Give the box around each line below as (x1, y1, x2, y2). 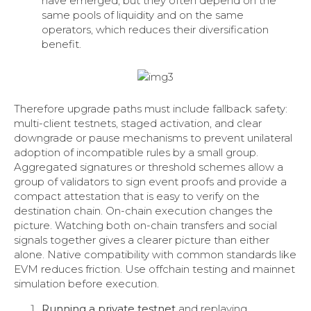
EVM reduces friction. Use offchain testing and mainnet (14, 262, 295, 276)
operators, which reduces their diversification (42, 22, 269, 36)
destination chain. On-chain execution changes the (14, 204, 273, 218)
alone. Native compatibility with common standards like (14, 248, 296, 262)
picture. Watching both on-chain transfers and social (14, 219, 277, 233)
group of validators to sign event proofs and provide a (14, 175, 287, 189)
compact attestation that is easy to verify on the (14, 190, 260, 203)
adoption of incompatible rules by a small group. (14, 146, 258, 160)
